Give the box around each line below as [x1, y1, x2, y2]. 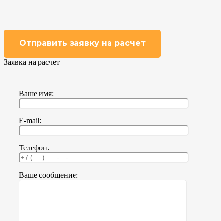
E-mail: [19, 116, 41, 125]
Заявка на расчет [4, 58, 60, 67]
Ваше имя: [19, 89, 54, 98]
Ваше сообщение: [19, 171, 78, 180]
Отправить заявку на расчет [19, 38, 146, 48]
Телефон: [19, 144, 49, 152]
